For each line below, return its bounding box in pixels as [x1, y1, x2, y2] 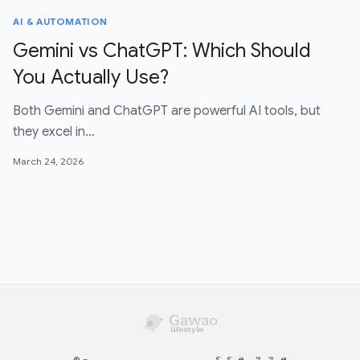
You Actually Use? [13, 65, 169, 90]
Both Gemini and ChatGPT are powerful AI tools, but [13, 103, 321, 120]
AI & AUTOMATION [13, 15, 108, 28]
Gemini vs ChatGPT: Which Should [13, 39, 311, 63]
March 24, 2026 [13, 155, 84, 168]
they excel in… [13, 124, 95, 141]
